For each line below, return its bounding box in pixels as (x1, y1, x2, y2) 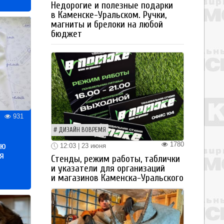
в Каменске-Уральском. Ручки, (51, 9, 166, 20)
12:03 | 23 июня (58, 141, 106, 149)
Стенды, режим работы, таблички (51, 153, 180, 165)
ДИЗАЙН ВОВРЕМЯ (58, 126, 106, 133)
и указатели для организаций (51, 163, 165, 174)
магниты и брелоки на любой (51, 18, 163, 30)
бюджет (51, 28, 82, 39)
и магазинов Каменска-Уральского (51, 172, 183, 184)
